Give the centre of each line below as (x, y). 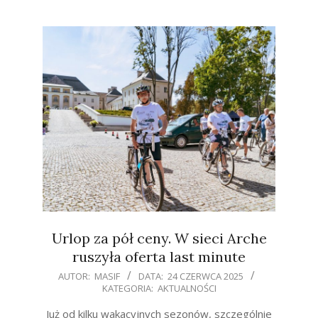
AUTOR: (75, 276)
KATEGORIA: (127, 289)
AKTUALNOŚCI (187, 289)
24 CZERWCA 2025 (205, 276)
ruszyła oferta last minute (159, 257)
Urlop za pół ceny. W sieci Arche (159, 238)
